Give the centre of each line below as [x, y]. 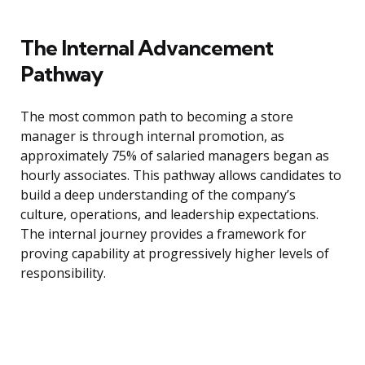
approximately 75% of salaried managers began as [175, 156]
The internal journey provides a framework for [163, 234]
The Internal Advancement [147, 48]
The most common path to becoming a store [157, 117]
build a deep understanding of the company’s [158, 195]
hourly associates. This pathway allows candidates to [181, 176]
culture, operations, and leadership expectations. [169, 215]
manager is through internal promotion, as [152, 136]
